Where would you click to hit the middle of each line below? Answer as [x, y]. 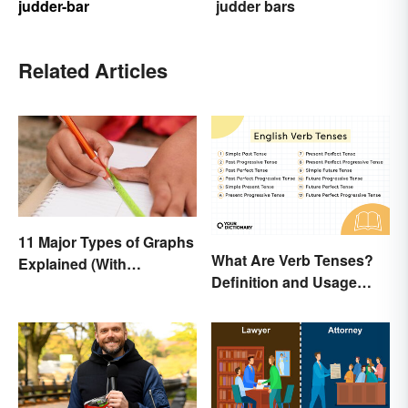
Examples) [55, 285]
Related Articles [93, 71]
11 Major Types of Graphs [106, 241]
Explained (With [72, 263]
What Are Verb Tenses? [292, 260]
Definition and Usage [284, 282]
